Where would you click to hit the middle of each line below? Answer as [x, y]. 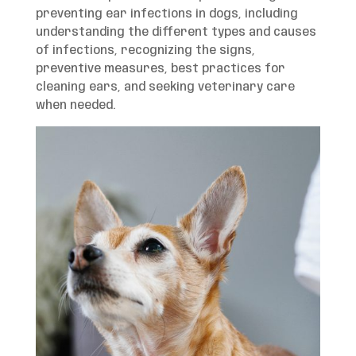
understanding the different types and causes [176, 33]
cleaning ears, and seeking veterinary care [165, 87]
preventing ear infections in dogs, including [166, 14]
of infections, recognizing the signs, [145, 51]
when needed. [75, 106]
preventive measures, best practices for [160, 69]
